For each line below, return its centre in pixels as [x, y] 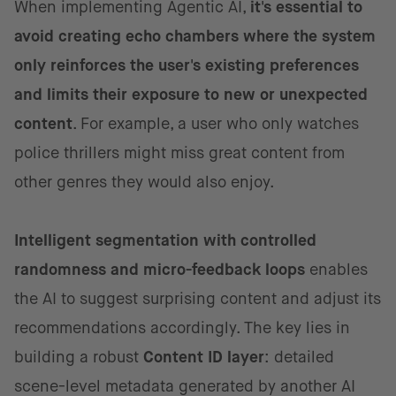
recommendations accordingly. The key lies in [182, 328]
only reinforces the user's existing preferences [187, 66]
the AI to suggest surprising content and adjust [187, 299]
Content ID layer [202, 358]
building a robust [76, 358]
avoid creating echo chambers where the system [195, 37]
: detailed [299, 358]
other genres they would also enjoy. [145, 183]
